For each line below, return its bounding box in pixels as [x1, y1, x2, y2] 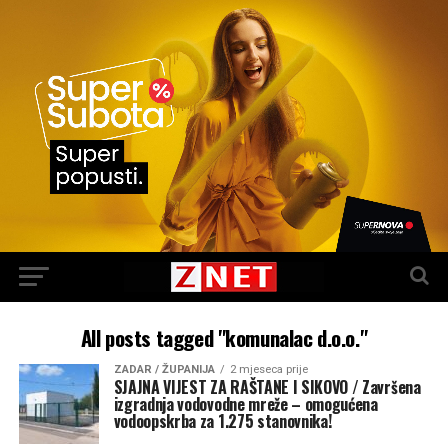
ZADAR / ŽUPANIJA [113, 363, 215, 376]
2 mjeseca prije [229, 363, 308, 376]
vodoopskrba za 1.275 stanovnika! [113, 409, 332, 433]
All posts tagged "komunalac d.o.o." [80, 322, 368, 353]
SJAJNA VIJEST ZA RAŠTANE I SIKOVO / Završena [113, 375, 421, 399]
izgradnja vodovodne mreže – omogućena [113, 392, 378, 416]
